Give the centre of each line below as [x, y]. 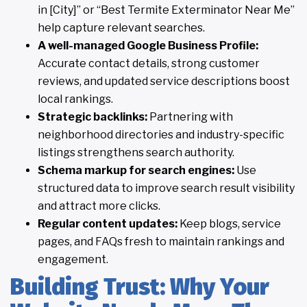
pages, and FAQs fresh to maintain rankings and [161, 242]
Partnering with [190, 117]
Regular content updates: [108, 224]
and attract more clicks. [99, 206]
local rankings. [75, 99]
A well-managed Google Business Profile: [148, 46]
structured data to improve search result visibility [166, 188]
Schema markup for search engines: [136, 171]
